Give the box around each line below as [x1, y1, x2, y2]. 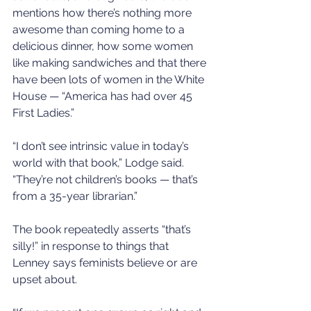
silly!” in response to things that [12, 239, 171, 253]
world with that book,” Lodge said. [12, 155, 187, 169]
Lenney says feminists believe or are [12, 255, 200, 269]
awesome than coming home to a [12, 22, 187, 36]
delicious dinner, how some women [12, 39, 196, 53]
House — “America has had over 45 [12, 89, 195, 103]
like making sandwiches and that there [12, 56, 209, 69]
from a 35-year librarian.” [12, 189, 137, 203]
